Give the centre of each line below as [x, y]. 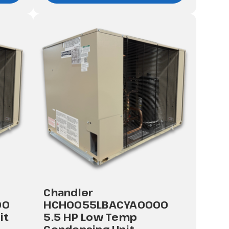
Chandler [68, 193]
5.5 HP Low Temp [90, 217]
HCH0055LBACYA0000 [106, 205]
